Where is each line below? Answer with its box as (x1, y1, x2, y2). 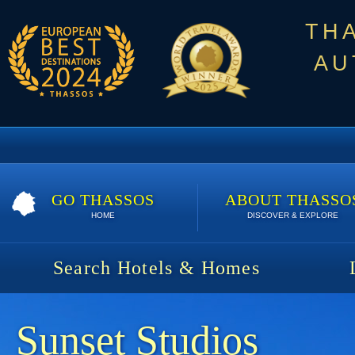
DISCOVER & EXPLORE (247, 211, 338, 219)
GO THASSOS (51, 191, 155, 208)
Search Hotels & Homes (52, 257, 261, 278)
